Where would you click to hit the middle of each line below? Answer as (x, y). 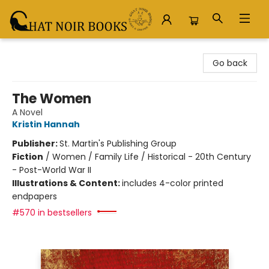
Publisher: (36, 144)
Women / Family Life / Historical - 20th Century (152, 157)
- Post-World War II (52, 170)
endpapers (35, 196)
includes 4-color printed (173, 183)
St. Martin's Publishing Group (118, 144)
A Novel (27, 112)
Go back (230, 63)
